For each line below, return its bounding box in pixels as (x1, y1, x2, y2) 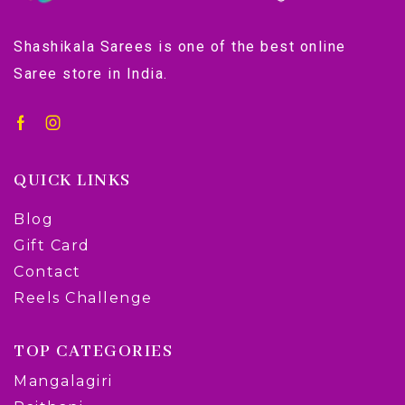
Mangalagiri (14, 372, 113, 391)
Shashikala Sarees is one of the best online (14, 38, 346, 56)
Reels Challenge (14, 289, 153, 307)
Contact (14, 263, 81, 281)
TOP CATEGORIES (14, 341, 173, 363)
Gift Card (14, 237, 90, 255)
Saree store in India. (14, 65, 168, 83)
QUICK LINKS (14, 170, 131, 193)
